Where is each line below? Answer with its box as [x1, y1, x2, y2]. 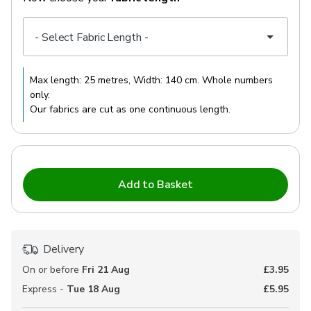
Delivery [43, 242, 84, 257]
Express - [22, 283, 67, 296]
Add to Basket [118, 177, 193, 192]
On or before [22, 263, 82, 276]
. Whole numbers [197, 74, 273, 87]
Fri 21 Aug [82, 263, 130, 276]
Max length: [30, 74, 84, 87]
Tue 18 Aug [67, 283, 120, 296]
